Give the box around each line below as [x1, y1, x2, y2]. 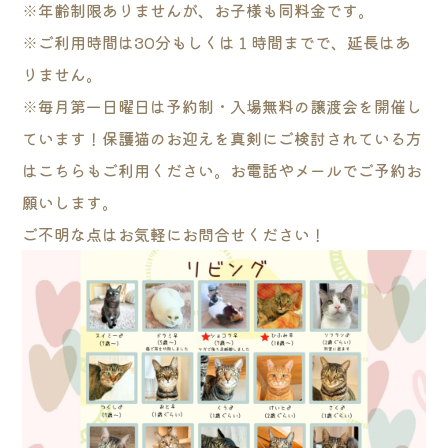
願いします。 [22, 190, 119, 215]
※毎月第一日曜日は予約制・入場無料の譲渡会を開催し [22, 94, 423, 119]
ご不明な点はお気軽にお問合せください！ [22, 222, 327, 247]
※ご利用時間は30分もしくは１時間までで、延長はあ [22, 30, 412, 55]
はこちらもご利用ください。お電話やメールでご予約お [22, 158, 423, 183]
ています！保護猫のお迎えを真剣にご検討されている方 [22, 126, 423, 151]
